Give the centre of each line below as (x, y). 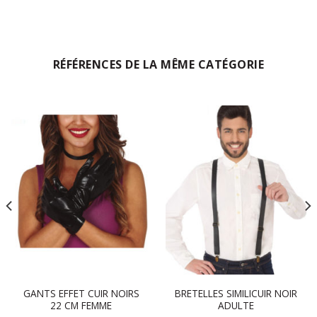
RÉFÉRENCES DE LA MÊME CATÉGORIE (158, 65)
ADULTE (236, 305)
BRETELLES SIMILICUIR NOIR (236, 293)
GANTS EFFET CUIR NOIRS (81, 293)
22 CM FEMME (81, 305)
